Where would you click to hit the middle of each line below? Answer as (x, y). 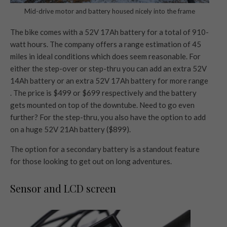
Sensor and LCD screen (63, 188)
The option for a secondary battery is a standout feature (105, 149)
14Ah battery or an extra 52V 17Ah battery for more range (109, 81)
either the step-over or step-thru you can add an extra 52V (108, 69)
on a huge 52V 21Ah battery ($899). (70, 129)
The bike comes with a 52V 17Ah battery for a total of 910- (109, 32)
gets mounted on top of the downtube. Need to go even (102, 105)
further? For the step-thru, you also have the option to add (108, 117)
